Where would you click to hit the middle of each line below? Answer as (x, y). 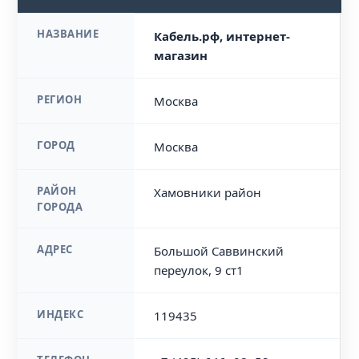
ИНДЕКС (61, 314)
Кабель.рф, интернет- (222, 36)
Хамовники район (208, 192)
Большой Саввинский (219, 251)
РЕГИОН (60, 99)
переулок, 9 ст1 (199, 270)
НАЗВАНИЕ (68, 34)
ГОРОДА (60, 207)
